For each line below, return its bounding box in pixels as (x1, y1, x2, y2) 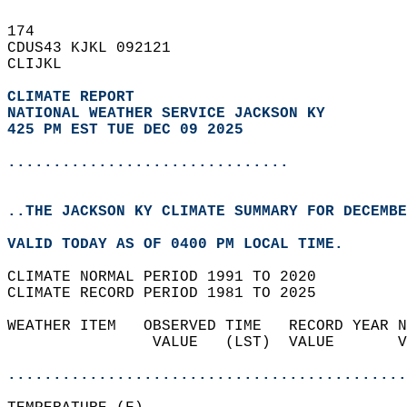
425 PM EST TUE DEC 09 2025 (7, 122, 243, 138)
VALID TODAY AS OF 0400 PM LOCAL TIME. (7, 236, 362, 253)
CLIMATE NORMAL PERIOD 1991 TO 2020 (7, 269, 334, 285)
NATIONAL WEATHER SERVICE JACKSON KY (7, 105, 325, 122)
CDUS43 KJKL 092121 (7, 40, 189, 56)
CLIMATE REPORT (7, 89, 144, 105)
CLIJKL (7, 56, 80, 73)
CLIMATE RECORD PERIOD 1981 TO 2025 (7, 285, 334, 302)
